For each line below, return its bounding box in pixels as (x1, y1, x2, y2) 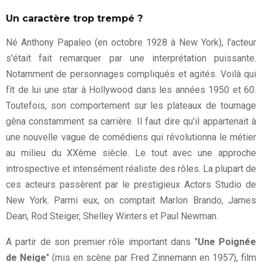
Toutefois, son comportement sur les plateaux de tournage (6, 99, 256, 111)
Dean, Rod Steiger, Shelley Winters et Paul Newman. (6, 210, 218, 222)
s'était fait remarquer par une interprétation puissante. (6, 52, 256, 64)
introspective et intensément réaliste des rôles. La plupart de (6, 163, 256, 174)
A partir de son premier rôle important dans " (6, 236, 198, 247)
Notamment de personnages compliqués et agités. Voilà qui (6, 68, 256, 80)
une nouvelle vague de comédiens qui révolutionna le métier (6, 131, 256, 143)
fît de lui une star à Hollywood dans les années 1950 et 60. (6, 84, 256, 95)
